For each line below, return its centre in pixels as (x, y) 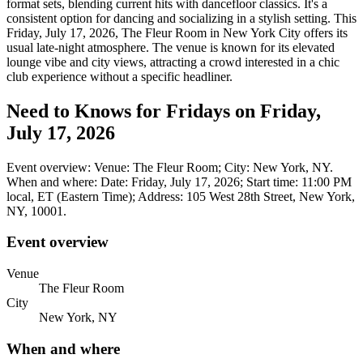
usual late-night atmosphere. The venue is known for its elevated (171, 47)
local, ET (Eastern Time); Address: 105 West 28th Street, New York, (181, 196)
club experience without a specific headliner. (120, 76)
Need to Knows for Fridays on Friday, (164, 111)
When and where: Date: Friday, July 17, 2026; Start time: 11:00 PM (179, 181)
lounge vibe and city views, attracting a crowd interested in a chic (173, 62)
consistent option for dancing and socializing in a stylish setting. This (181, 18)
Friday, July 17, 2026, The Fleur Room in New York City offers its (177, 32)
